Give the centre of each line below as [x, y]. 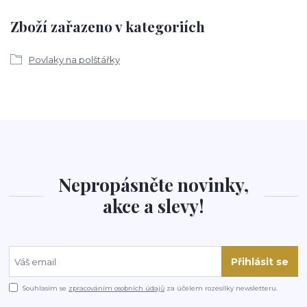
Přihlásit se [259, 261]
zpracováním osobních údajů [117, 288]
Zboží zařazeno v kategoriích [108, 26]
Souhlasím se [46, 288]
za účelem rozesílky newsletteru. [221, 288]
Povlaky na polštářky [74, 59]
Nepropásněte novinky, [153, 184]
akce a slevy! [153, 206]
